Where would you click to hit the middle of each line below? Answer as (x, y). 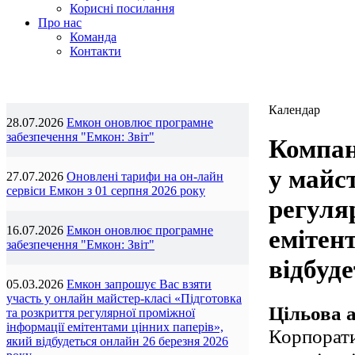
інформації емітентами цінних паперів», (115, 327)
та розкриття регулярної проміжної (101, 313)
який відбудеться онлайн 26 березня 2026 (117, 341)
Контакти (95, 51)
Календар (294, 110)
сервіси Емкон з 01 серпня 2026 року (106, 191)
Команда (93, 37)
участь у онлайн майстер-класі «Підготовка (124, 298)
